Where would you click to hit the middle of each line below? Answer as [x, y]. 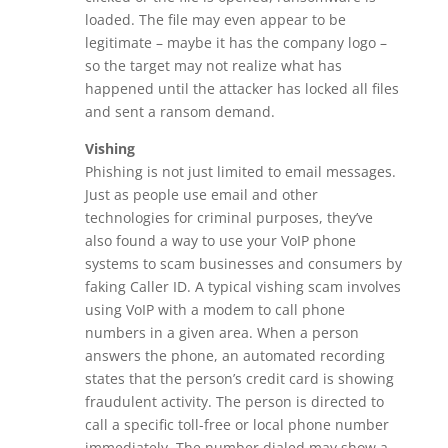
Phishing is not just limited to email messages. [240, 171]
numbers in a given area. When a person [221, 332]
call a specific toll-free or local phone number [236, 424]
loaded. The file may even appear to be [215, 19]
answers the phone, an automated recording [234, 355]
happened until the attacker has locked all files [241, 88]
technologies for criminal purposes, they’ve [228, 217]
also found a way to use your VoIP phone [220, 240]
